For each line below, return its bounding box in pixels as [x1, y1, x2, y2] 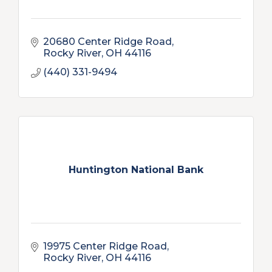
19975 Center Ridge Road [43, 240, 167, 252]
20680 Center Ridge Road [43, 36, 172, 47]
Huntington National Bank [69, 163, 203, 175]
